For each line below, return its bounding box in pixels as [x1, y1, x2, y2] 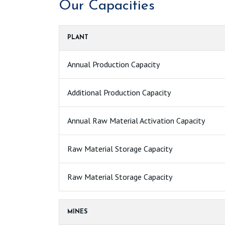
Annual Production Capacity [67, 59, 160, 69]
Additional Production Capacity [67, 87, 171, 97]
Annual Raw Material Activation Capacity [67, 115, 205, 126]
